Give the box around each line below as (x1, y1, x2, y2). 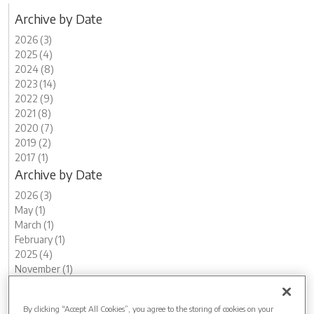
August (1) (15, 278, 59, 289)
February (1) (15, 233, 65, 245)
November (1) (15, 263, 73, 275)
